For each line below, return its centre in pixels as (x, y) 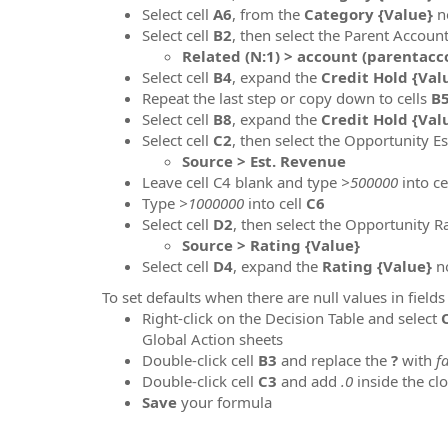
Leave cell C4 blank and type (241, 181)
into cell (275, 202)
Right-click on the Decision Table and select (291, 318)
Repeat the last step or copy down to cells (286, 97)
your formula (226, 402)
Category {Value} (368, 13)
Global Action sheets (212, 339)
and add (311, 381)
